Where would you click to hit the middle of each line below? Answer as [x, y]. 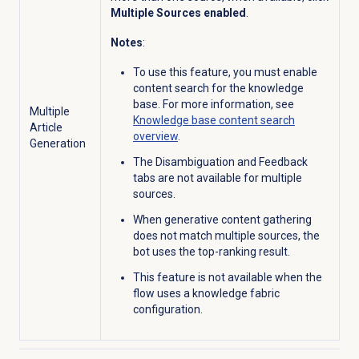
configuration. [167, 309]
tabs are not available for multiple [217, 177]
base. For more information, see [213, 104]
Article [46, 127]
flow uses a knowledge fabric [206, 293]
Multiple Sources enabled [178, 12]
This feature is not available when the [227, 277]
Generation [57, 143]
